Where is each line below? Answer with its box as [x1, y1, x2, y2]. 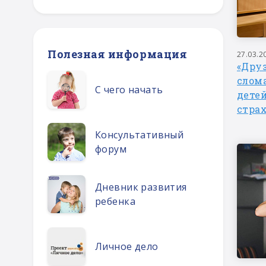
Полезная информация [47, 47, 188, 61]
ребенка [95, 195, 135, 208]
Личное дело [95, 240, 159, 253]
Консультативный [95, 128, 184, 141]
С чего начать [95, 83, 163, 96]
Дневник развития [95, 180, 187, 194]
